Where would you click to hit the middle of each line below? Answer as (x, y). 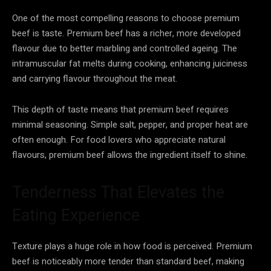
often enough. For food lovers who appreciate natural (119, 139)
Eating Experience (76, 215)
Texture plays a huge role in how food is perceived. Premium (132, 246)
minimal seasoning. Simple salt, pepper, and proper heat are (130, 124)
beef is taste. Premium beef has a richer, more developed (126, 33)
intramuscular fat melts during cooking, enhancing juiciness (130, 63)
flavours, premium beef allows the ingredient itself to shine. (130, 155)
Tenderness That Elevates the (118, 192)
